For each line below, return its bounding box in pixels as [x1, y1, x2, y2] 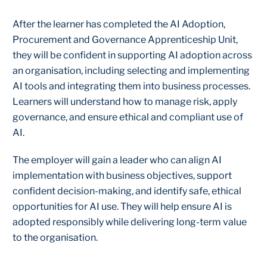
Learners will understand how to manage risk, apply [13, 96, 237, 107]
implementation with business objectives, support [13, 170, 232, 181]
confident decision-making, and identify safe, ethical [13, 185, 241, 197]
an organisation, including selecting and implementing [13, 65, 250, 76]
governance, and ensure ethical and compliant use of [13, 111, 243, 123]
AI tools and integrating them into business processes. [13, 80, 250, 92]
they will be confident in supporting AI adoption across [13, 49, 252, 61]
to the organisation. [13, 232, 98, 243]
